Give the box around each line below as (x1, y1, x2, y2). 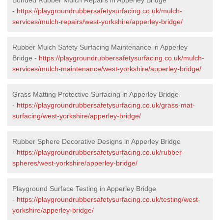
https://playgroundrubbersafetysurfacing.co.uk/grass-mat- (17, 101, 195, 109)
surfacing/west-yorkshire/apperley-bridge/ (12, 111, 141, 120)
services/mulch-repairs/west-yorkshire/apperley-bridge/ (12, 17, 183, 26)
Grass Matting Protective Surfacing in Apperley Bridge (12, 90, 179, 98)
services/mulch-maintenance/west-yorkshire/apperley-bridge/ (12, 64, 201, 73)
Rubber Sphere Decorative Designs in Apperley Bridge (12, 137, 181, 145)
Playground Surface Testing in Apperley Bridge (12, 184, 156, 192)
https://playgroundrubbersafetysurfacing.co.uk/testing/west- (17, 195, 200, 203)
